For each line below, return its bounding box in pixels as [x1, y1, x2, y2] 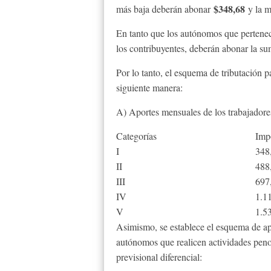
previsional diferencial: [116, 250, 202, 263]
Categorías [116, 129, 157, 142]
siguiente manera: [116, 81, 183, 94]
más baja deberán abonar [116, 2, 214, 15]
